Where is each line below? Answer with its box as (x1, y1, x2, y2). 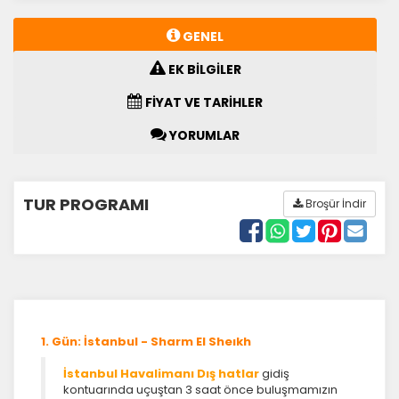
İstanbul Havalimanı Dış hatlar (63, 364, 259, 382)
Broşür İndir (303, 195, 366, 211)
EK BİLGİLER (165, 60, 241, 78)
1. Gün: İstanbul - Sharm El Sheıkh (41, 332, 251, 350)
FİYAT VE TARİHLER (142, 93, 263, 111)
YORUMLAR (167, 126, 240, 144)
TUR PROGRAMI (23, 192, 149, 216)
